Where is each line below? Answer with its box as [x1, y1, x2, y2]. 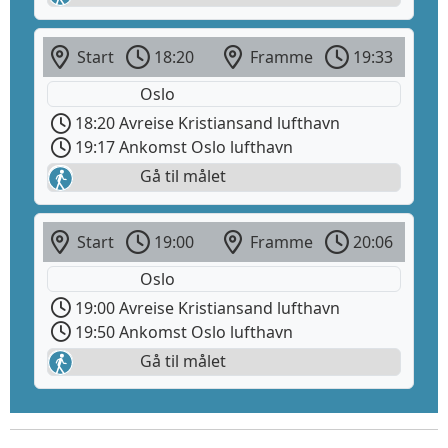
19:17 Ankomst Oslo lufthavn [71, 136, 293, 159]
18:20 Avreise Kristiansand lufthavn [71, 112, 340, 135]
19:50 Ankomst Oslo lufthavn [71, 320, 293, 343]
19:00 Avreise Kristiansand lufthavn [71, 296, 340, 319]
